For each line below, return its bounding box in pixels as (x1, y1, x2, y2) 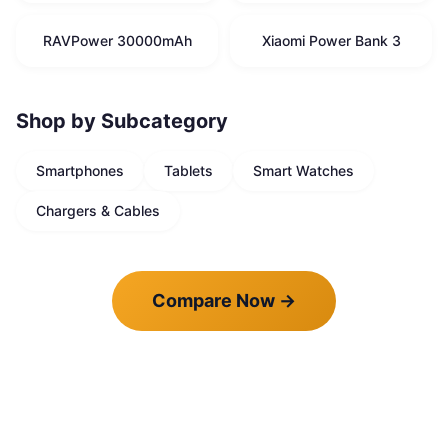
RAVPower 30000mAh (42, 32, 192, 49)
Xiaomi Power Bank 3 (261, 32, 401, 49)
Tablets (164, 162, 213, 179)
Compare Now (152, 290, 275, 311)
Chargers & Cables (36, 202, 160, 219)
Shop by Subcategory (16, 109, 228, 133)
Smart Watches (253, 162, 354, 179)
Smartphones (36, 162, 124, 179)
